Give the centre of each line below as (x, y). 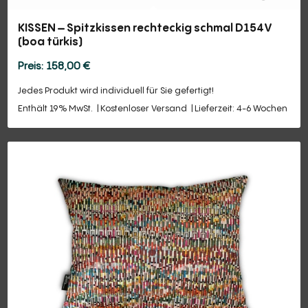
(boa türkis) (51, 41)
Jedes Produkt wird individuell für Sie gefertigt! (116, 91)
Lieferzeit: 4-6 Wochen (241, 109)
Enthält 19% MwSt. (56, 109)
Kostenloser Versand (144, 109)
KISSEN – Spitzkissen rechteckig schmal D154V (145, 27)
